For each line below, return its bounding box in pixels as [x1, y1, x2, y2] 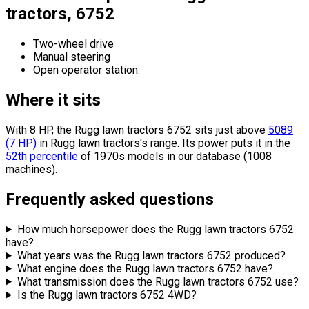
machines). [6, 163, 57, 177]
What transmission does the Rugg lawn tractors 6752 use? [17, 275, 299, 288]
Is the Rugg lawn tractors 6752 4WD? [17, 288, 197, 301]
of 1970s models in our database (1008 [78, 150, 272, 163]
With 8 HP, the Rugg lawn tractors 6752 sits [6, 123, 216, 137]
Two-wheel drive [33, 37, 114, 51]
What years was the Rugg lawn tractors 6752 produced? [17, 248, 286, 262]
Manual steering [33, 50, 110, 64]
